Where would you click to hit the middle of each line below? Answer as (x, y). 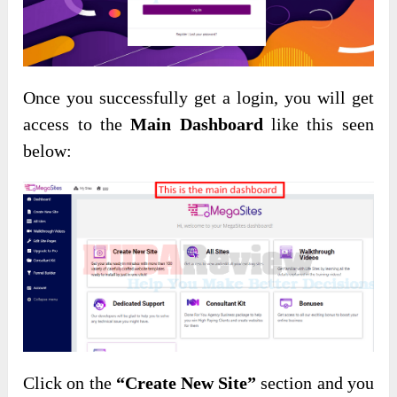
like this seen (318, 124)
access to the (77, 124)
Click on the (70, 382)
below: (48, 150)
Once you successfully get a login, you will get (198, 97)
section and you (315, 382)
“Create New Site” (186, 382)
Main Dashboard (197, 124)
